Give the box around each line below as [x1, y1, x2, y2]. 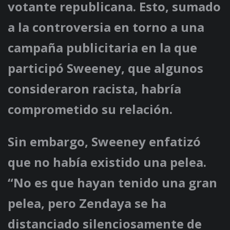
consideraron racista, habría [8, 80, 181, 98]
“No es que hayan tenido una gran [8, 174, 217, 191]
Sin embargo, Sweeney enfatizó [8, 133, 201, 150]
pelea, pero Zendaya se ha [8, 195, 166, 212]
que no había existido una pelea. [8, 154, 206, 171]
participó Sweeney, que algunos [8, 60, 203, 77]
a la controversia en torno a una [8, 18, 204, 36]
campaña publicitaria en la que [8, 39, 197, 56]
